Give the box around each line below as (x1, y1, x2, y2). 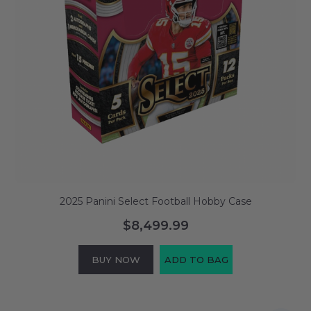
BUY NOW (92, 253, 140, 265)
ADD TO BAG (164, 253, 228, 265)
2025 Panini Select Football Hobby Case (59, 194, 252, 208)
